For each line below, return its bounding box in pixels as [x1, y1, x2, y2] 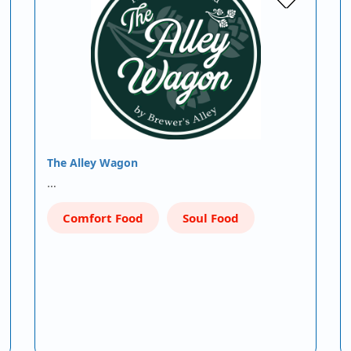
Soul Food [183, 210, 239, 226]
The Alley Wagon [47, 155, 138, 170]
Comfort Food [63, 210, 143, 226]
